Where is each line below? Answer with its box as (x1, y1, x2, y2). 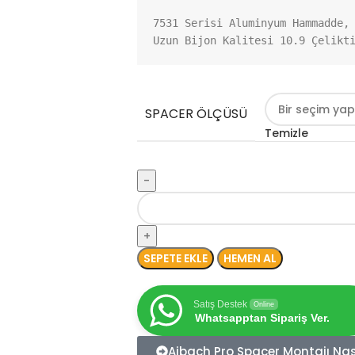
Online (254, 300, 274, 308)
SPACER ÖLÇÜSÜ (145, 105, 247, 123)
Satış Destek (193, 299, 247, 310)
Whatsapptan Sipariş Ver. (195, 311, 330, 324)
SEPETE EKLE (143, 250, 208, 266)
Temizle (265, 125, 308, 141)
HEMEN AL (223, 250, 277, 266)
